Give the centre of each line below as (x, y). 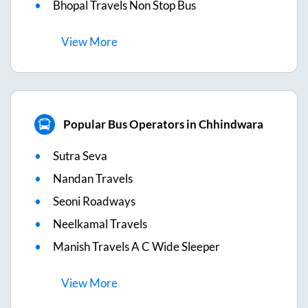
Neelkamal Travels (100, 223)
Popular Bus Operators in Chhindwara (163, 124)
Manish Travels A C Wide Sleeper (136, 246)
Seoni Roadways (94, 201)
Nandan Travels (93, 178)
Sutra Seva (80, 155)
